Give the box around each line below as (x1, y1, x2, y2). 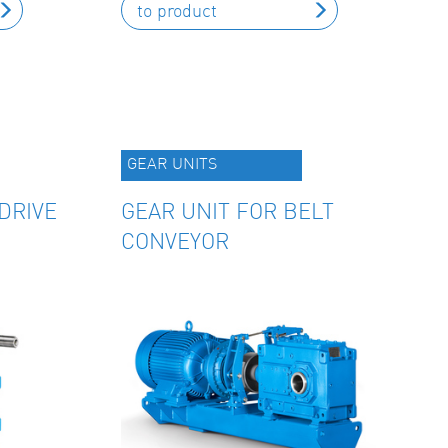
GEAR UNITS (127, 153, 217, 173)
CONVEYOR (121, 227, 229, 254)
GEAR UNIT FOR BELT (121, 197, 334, 224)
